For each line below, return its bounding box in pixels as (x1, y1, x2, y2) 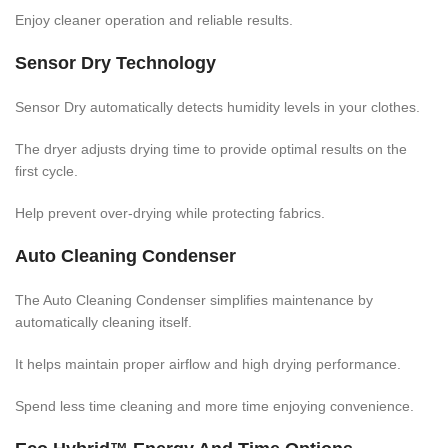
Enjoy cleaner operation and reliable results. (15, 11, 293, 28)
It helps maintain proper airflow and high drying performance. (15, 355, 401, 372)
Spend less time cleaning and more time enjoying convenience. (15, 397, 414, 414)
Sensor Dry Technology (15, 52, 216, 73)
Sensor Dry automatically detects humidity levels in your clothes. (15, 98, 420, 115)
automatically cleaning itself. (15, 313, 192, 330)
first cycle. (15, 162, 78, 179)
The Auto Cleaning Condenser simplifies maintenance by (15, 291, 373, 308)
